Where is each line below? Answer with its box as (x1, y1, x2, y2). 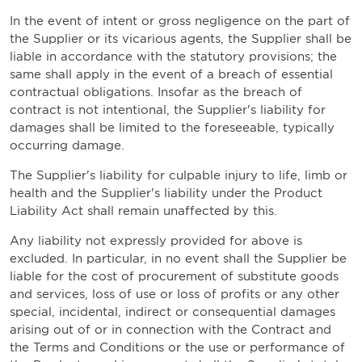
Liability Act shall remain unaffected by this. (10, 204, 277, 218)
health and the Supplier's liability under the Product (10, 186, 322, 200)
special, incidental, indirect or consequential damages (10, 305, 335, 319)
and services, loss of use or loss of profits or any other (10, 287, 339, 301)
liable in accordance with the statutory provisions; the (10, 49, 337, 64)
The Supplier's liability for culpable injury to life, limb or (10, 168, 347, 183)
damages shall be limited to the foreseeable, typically (10, 120, 335, 135)
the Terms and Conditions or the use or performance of (10, 340, 345, 355)
